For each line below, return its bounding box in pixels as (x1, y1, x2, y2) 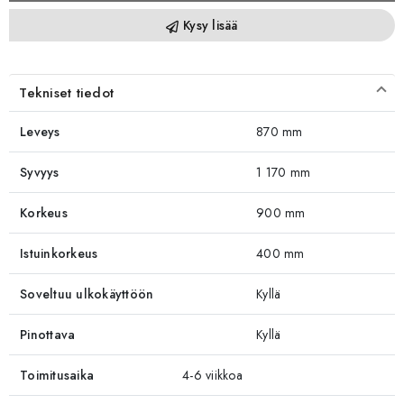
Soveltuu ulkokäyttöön (20, 284, 154, 303)
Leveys (20, 122, 60, 141)
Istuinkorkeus (20, 243, 98, 262)
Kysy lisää (179, 15, 238, 34)
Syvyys (20, 162, 60, 181)
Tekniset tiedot (19, 82, 115, 103)
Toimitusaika (20, 365, 95, 384)
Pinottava (20, 325, 76, 344)
